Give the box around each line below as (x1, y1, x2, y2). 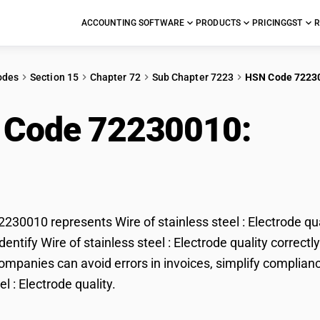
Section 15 (30, 71, 79, 83)
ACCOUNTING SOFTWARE (81, 18, 185, 28)
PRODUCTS (196, 18, 241, 28)
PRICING (252, 18, 287, 28)
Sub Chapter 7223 (151, 71, 234, 83)
